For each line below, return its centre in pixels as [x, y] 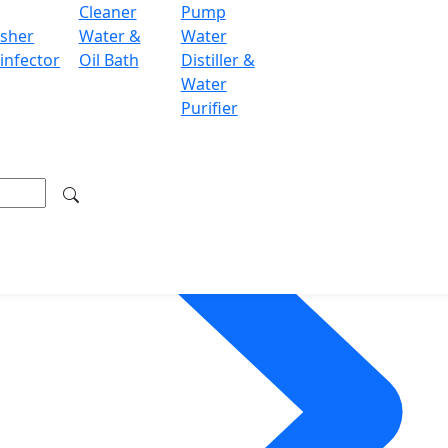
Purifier [209, 108]
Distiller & [217, 60]
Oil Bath [108, 60]
